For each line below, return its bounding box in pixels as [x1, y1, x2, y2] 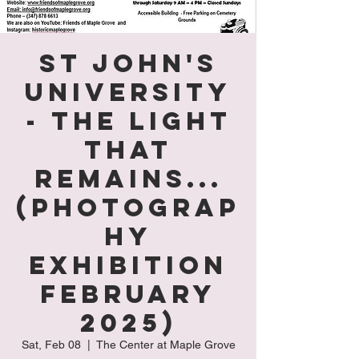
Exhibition [29, 249, 228, 281]
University [25, 76, 232, 108]
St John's [38, 47, 218, 79]
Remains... [34, 163, 223, 195]
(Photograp [16, 192, 240, 224]
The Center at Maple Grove [95, 338, 236, 351]
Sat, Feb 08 [21, 338, 81, 351]
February [40, 278, 216, 310]
